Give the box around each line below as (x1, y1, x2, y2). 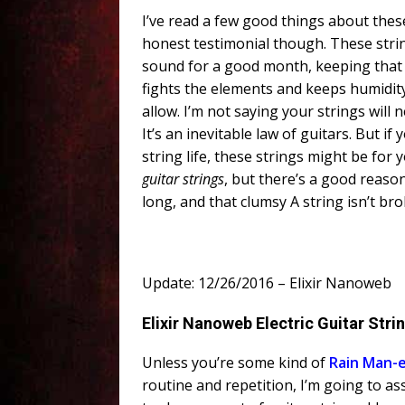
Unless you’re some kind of (142, 353, 329, 373)
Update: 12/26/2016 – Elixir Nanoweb (142, 273, 391, 294)
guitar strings (142, 169, 224, 190)
